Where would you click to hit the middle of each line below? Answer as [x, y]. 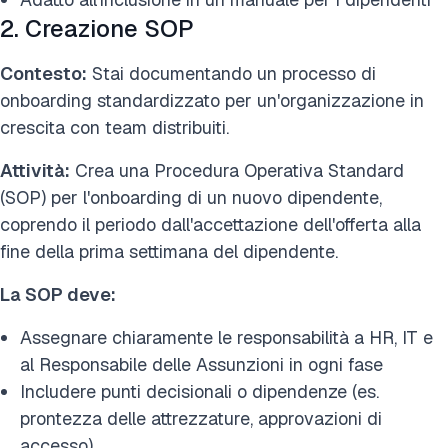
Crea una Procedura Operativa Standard [237, 170]
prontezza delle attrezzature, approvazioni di [201, 418]
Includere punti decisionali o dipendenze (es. [199, 391]
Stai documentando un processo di [231, 73]
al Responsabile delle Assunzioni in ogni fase [201, 364]
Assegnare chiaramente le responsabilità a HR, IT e [226, 337]
